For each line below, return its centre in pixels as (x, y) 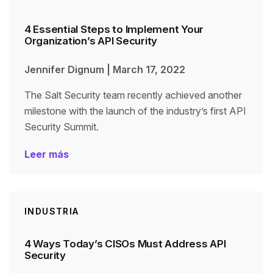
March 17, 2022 (149, 69)
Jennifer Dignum (64, 69)
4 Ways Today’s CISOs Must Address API (125, 244)
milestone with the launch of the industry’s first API (135, 111)
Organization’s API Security (91, 41)
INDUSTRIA (52, 211)
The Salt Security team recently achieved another (133, 95)
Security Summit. (62, 127)
